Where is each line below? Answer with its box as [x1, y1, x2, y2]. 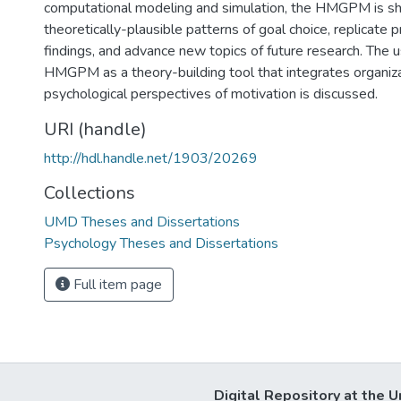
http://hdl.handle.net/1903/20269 [44, 149, 258, 168]
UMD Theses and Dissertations [44, 212, 240, 232]
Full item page [70, 275, 162, 294]
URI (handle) [44, 117, 147, 141]
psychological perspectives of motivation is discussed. [44, 84, 378, 104]
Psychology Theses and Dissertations [44, 234, 278, 253]
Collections [44, 181, 135, 205]
